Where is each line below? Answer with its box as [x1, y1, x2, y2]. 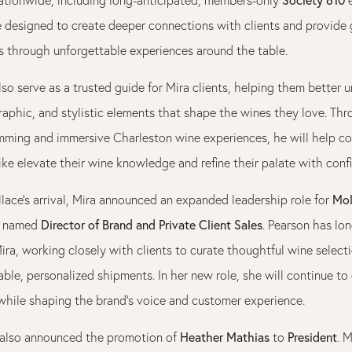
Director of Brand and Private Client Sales [41, 215, 262, 233]
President [288, 328, 337, 345]
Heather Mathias [180, 328, 269, 345]
